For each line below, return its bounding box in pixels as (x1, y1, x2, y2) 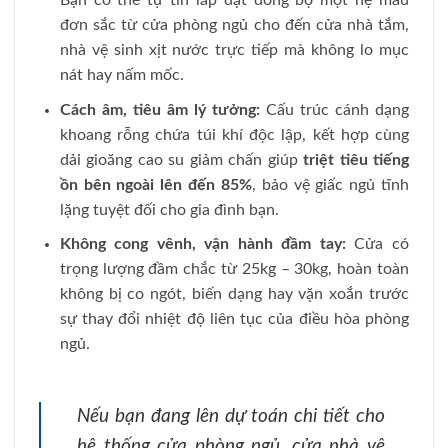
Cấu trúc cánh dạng (259, 101, 410, 118)
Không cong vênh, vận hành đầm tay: (59, 236, 346, 253)
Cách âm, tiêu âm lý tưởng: (59, 101, 260, 118)
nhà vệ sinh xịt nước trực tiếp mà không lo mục (59, 42, 409, 59)
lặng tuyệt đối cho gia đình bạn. (59, 201, 279, 218)
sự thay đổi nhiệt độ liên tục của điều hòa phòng (59, 311, 409, 328)
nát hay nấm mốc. (59, 67, 184, 84)
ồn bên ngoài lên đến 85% (59, 176, 252, 193)
